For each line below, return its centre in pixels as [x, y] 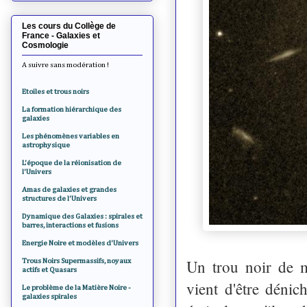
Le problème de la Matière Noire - [76, 287]
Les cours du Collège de [69, 26]
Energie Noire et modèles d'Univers [80, 243]
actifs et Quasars [49, 269]
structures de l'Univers [59, 198]
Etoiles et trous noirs [56, 91]
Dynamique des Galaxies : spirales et [82, 216]
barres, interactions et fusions [70, 225]
